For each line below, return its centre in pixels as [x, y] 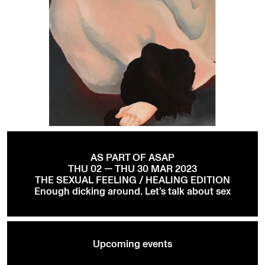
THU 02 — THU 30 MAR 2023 [132, 168]
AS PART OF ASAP [132, 157]
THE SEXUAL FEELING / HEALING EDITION [132, 179]
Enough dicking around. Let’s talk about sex [132, 190]
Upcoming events [132, 244]
